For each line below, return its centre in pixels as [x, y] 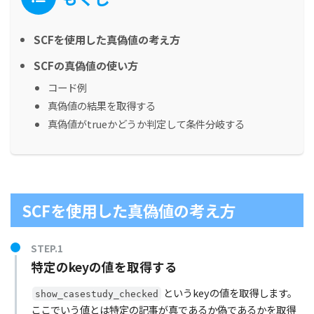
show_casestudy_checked [97, 294]
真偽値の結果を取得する [102, 106]
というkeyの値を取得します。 [230, 292]
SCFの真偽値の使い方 [86, 66]
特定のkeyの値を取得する [104, 267]
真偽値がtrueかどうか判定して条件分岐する [146, 124]
